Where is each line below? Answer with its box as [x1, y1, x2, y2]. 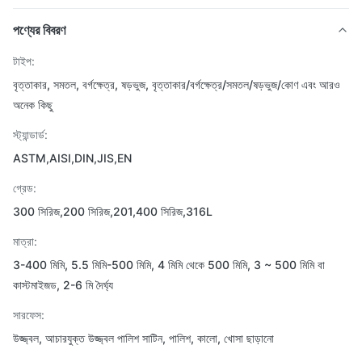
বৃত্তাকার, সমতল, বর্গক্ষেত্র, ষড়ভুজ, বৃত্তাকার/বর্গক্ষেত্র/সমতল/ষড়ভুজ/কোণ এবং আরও [13, 78, 340, 91]
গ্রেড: [13, 181, 36, 195]
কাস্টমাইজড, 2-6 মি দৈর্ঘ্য [13, 278, 113, 292]
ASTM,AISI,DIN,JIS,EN [13, 151, 132, 165]
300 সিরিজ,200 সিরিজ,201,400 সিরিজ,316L [13, 204, 213, 218]
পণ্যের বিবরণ [13, 22, 65, 38]
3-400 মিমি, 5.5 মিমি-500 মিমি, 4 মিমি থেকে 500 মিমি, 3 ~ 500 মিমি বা [13, 258, 325, 271]
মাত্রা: [13, 234, 37, 248]
